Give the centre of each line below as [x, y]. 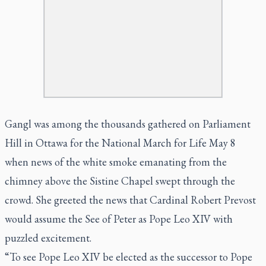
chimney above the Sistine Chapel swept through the [120, 180]
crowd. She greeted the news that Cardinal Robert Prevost [130, 199]
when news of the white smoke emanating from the [116, 161]
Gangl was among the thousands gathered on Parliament [128, 123]
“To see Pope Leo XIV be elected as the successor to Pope [129, 256]
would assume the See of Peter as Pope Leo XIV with [119, 218]
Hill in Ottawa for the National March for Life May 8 [120, 142]
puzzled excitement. [48, 237]
